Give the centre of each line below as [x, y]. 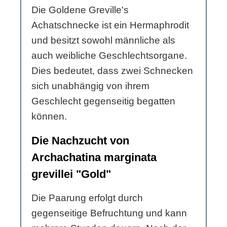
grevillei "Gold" [71, 174]
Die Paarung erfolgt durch [87, 198]
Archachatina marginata [94, 158]
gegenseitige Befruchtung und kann [109, 213]
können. [49, 117]
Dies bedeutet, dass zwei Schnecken [112, 71]
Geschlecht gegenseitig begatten [103, 101]
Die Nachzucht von [80, 141]
